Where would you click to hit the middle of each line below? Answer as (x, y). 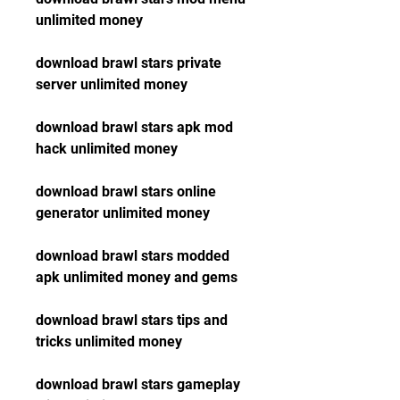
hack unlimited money (107, 149)
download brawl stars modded (133, 256)
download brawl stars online (126, 192)
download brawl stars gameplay (138, 384)
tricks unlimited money (109, 342)
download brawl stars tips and (132, 320)
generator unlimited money (123, 213)
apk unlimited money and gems (137, 277)
